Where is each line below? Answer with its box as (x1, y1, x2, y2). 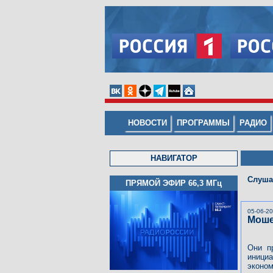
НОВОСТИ (128, 118, 167, 128)
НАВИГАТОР (150, 154, 197, 163)
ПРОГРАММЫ (177, 118, 230, 128)
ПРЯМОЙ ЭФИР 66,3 (126, 179, 204, 188)
